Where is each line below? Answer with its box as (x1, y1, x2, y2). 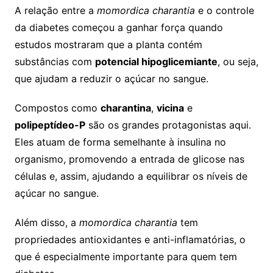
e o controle (194, 4, 254, 16)
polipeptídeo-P (14, 118, 85, 131)
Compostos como (14, 101, 101, 114)
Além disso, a (14, 216, 79, 229)
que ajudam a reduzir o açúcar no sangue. (14, 72, 208, 85)
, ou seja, (217, 55, 258, 68)
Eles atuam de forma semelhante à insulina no (14, 135, 226, 148)
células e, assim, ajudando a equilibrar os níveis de (14, 169, 247, 182)
